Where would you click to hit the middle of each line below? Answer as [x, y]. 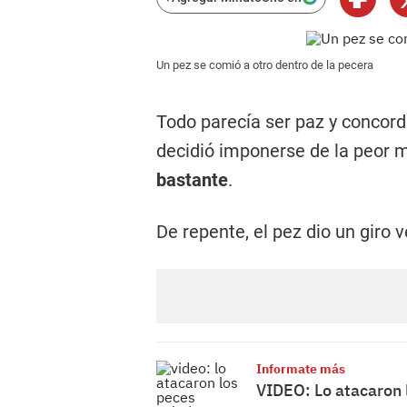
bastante [192, 180]
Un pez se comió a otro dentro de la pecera [265, 65]
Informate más [301, 369]
